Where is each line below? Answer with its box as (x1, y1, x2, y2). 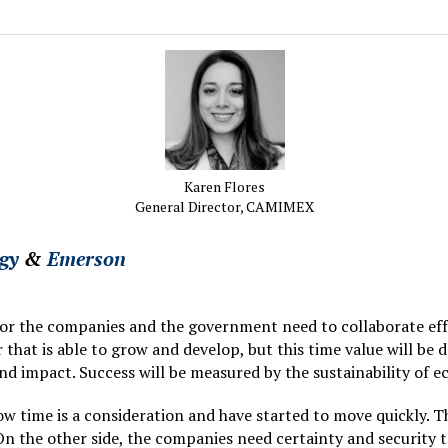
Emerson (47, 245, 126, 273)
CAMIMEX (246, 197, 314, 217)
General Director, (135, 197, 246, 217)
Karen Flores (184, 177, 265, 197)
